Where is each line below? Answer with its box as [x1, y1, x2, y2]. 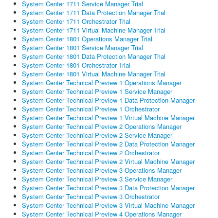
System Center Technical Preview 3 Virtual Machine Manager [22, 200, 195, 210]
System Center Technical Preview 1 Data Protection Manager [22, 95, 195, 105]
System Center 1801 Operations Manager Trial [22, 34, 152, 43]
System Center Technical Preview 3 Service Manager [22, 174, 172, 183]
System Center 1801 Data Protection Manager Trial [22, 51, 165, 61]
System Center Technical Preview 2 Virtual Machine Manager [22, 156, 195, 166]
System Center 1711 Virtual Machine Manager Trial [22, 25, 165, 35]
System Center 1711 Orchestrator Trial [22, 16, 130, 26]
